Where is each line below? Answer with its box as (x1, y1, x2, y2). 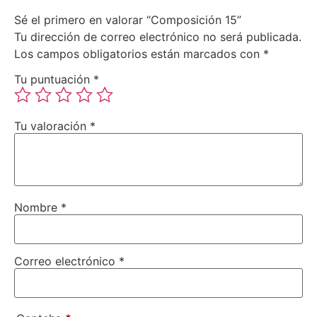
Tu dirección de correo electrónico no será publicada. (14, 30, 301, 45)
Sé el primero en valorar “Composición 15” (14, 13, 241, 28)
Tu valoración (14, 118, 90, 133)
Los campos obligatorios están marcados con (14, 47, 263, 62)
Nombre (14, 200, 61, 214)
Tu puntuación (14, 71, 93, 86)
